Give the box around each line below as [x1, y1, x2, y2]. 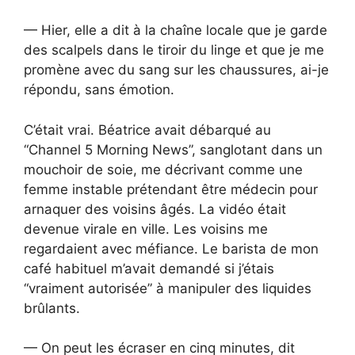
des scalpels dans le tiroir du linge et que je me [24, 42, 324, 59]
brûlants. [24, 300, 80, 316]
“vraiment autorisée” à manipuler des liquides [24, 280, 311, 296]
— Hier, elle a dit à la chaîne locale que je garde [24, 22, 327, 39]
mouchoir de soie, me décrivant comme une [24, 161, 303, 177]
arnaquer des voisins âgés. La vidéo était [24, 200, 286, 217]
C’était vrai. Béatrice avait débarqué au [24, 121, 271, 138]
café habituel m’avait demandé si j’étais [24, 260, 274, 277]
